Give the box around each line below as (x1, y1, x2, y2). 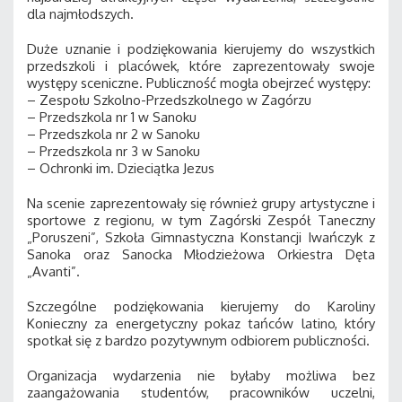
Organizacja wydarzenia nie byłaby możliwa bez (27, 366, 375, 384)
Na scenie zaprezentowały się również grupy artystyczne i (27, 194, 375, 212)
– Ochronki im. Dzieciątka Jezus (27, 159, 214, 177)
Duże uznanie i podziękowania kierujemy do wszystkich (27, 39, 375, 57)
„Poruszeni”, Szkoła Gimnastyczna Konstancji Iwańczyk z (27, 228, 375, 246)
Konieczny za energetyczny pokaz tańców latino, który (27, 314, 375, 332)
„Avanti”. (27, 262, 80, 280)
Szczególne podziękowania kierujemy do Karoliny (27, 297, 375, 315)
